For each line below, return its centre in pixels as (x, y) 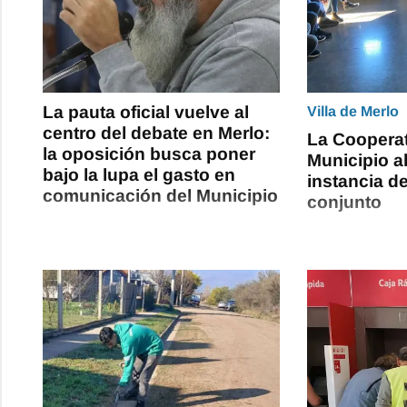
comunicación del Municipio (160, 195)
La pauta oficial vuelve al (146, 112)
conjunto (345, 202)
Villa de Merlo (353, 111)
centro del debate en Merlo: (156, 133)
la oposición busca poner (149, 154)
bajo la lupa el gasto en (139, 174)
